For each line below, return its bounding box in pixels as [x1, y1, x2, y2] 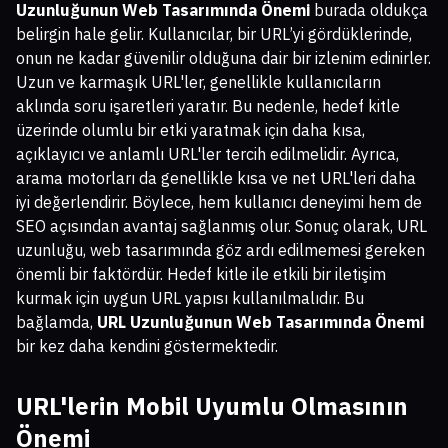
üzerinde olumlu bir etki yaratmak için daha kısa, [16, 120, 365, 141]
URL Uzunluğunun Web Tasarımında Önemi [97, 312, 424, 333]
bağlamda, [16, 312, 97, 333]
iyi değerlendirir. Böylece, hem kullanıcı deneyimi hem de [16, 192, 422, 213]
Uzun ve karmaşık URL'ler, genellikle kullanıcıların [16, 72, 381, 93]
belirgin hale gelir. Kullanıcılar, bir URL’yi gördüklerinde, [16, 24, 412, 45]
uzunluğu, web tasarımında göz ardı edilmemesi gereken [16, 240, 425, 261]
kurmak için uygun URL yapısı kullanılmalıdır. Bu [16, 288, 364, 309]
